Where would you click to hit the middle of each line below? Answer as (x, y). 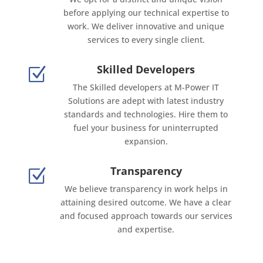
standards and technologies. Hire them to (146, 114)
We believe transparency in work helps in (146, 189)
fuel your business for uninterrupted (146, 128)
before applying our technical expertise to (146, 13)
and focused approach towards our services (146, 216)
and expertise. (146, 230)
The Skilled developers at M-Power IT (146, 87)
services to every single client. (146, 40)
